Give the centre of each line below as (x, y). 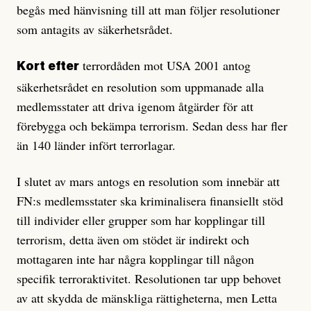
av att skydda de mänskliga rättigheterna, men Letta (147, 298)
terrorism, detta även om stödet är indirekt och (133, 240)
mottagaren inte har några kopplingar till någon (135, 259)
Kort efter (48, 68)
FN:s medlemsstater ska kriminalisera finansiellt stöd (150, 201)
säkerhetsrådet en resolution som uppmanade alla (140, 87)
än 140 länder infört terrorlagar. (96, 145)
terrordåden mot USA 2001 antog (165, 66)
